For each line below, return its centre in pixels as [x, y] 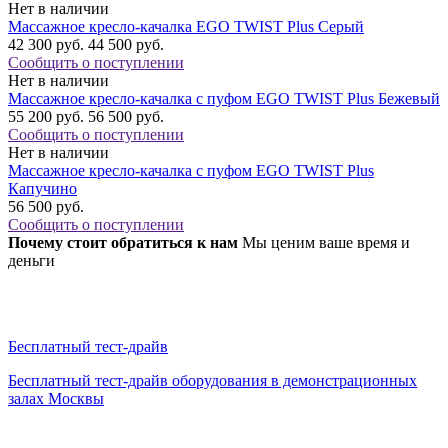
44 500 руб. [126, 45]
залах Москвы [56, 399]
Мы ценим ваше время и [326, 243]
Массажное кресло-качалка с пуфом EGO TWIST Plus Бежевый [224, 99]
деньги [31, 261]
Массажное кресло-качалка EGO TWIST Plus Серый [186, 27]
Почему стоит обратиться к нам [125, 243]
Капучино [42, 189]
